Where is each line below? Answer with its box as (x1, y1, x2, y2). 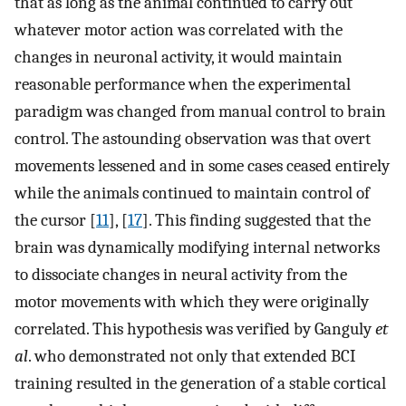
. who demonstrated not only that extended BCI (28, 345, 356, 366)
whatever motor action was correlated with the (14, 19, 343, 40)
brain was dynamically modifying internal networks (14, 237, 380, 257)
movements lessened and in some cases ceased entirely (14, 155, 390, 176)
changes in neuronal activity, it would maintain (14, 46, 343, 67)
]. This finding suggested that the (142, 209, 371, 230)
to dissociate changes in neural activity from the (14, 264, 347, 285)
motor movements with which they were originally (14, 291, 369, 312)
